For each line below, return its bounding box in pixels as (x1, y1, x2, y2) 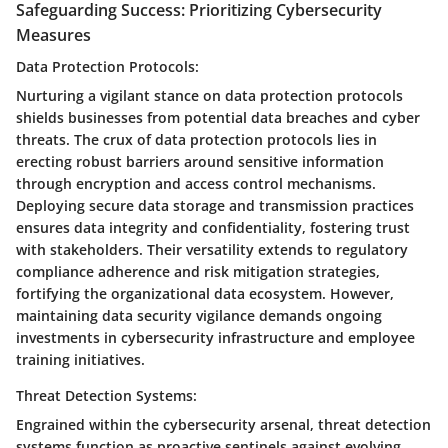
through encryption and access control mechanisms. (16, 173, 376, 193)
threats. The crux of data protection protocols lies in (16, 129, 377, 149)
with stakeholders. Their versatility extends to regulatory (16, 239, 408, 259)
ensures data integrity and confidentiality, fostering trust (16, 217, 410, 237)
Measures (16, 23, 91, 46)
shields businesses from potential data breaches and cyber (16, 107, 420, 127)
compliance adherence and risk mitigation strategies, (16, 261, 380, 281)
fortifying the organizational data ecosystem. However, (16, 283, 394, 303)
